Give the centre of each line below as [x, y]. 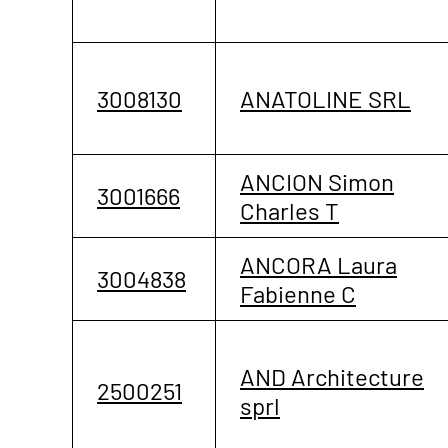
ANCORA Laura [318, 264]
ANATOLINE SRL [325, 98]
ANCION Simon [317, 181]
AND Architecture [332, 376]
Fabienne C [298, 293]
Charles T [289, 210]
